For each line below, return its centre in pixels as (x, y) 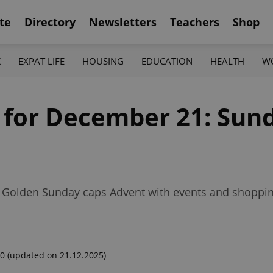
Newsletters (123, 22)
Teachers (195, 22)
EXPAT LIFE (41, 61)
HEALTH (228, 61)
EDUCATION (167, 61)
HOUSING (103, 61)
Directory (50, 22)
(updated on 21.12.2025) (57, 255)
